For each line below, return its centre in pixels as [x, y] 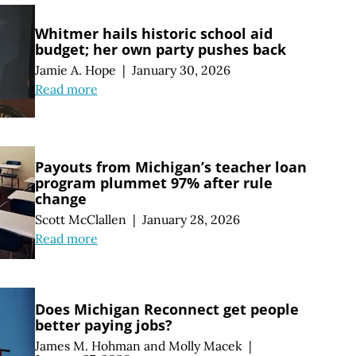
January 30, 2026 [181, 70]
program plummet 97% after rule [154, 182]
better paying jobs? [104, 325]
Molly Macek [205, 346]
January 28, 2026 [191, 219]
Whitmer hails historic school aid [154, 33]
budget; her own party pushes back [161, 49]
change [61, 198]
